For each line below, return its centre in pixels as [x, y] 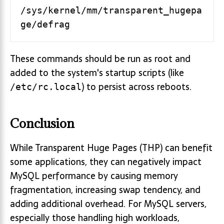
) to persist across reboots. [136, 86]
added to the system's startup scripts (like [97, 72]
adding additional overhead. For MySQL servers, [108, 203]
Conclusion [42, 123]
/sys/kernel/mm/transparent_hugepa [111, 10]
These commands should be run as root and [100, 58]
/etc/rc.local [46, 86]
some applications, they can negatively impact [106, 161]
